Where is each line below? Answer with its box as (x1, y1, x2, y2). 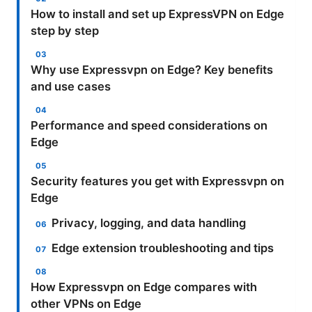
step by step (31, 24, 99, 38)
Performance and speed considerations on (31, 118, 267, 133)
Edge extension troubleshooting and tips (52, 241, 274, 256)
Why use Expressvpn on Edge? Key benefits (31, 63, 273, 77)
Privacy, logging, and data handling (52, 216, 247, 231)
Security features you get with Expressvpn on (31, 174, 284, 189)
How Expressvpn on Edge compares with (31, 280, 257, 295)
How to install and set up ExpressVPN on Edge (31, 7, 284, 22)
